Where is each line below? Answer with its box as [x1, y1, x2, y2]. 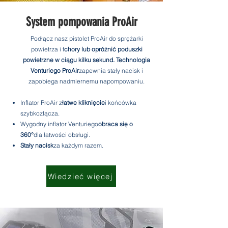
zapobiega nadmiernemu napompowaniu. [28, 77, 145, 85]
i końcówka [105, 99, 136, 106]
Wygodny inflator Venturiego [20, 120, 98, 128]
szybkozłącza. [20, 109, 60, 117]
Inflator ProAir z [20, 99, 62, 106]
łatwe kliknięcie [62, 99, 105, 106]
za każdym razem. [53, 141, 103, 149]
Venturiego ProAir [30, 67, 79, 74]
